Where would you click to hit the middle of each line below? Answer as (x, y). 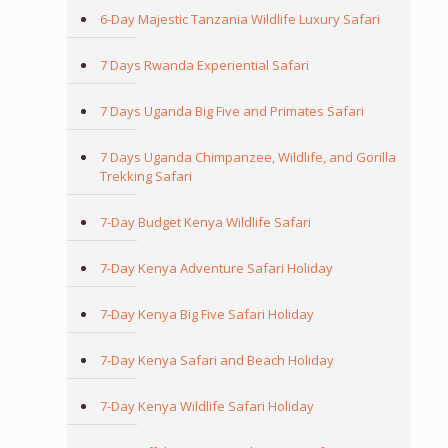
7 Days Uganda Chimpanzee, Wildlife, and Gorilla (247, 157)
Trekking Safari (145, 176)
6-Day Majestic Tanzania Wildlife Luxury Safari (239, 19)
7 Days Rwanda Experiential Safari (204, 65)
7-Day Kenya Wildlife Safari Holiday (206, 406)
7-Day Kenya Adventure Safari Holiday (216, 268)
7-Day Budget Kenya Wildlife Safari (205, 222)
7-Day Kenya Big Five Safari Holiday (206, 314)
